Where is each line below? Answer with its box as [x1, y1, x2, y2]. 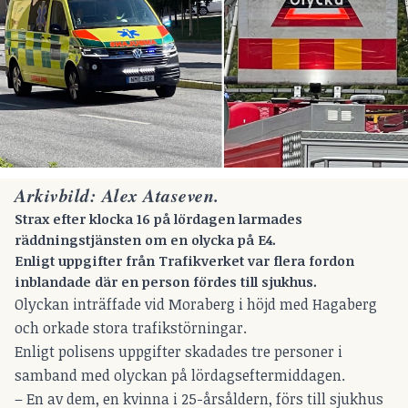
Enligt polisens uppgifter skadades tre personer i [15, 341, 342, 362]
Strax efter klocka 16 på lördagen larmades [15, 209, 302, 228]
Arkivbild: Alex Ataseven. [15, 181, 219, 208]
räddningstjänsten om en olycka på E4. [15, 229, 280, 249]
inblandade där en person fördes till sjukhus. [15, 271, 317, 291]
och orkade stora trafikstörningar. [15, 317, 250, 338]
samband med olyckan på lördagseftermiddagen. [15, 364, 345, 385]
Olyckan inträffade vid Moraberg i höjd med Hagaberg [15, 293, 377, 314]
